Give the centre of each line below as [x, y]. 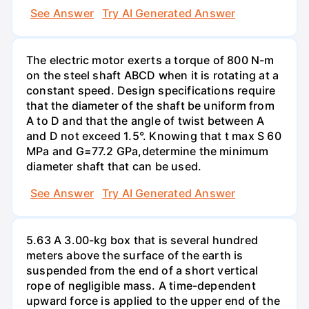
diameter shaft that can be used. [114, 166]
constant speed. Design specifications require [151, 90]
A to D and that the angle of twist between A [146, 120]
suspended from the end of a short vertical [142, 271]
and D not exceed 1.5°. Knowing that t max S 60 [154, 136]
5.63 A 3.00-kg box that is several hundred [142, 240]
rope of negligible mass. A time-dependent [141, 286]
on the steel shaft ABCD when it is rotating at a [153, 75]
